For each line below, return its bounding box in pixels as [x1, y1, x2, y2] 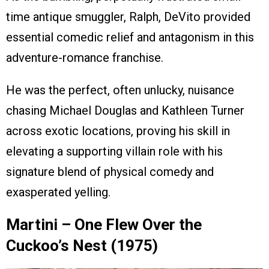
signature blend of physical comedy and [6, 164, 214, 179]
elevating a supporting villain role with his [6, 144, 223, 159]
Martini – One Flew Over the [6, 215, 202, 234]
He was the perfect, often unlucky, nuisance [6, 82, 234, 97]
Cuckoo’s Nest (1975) [6, 236, 158, 255]
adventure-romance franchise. [6, 50, 163, 65]
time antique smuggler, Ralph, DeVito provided [6, 9, 250, 24]
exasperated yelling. [6, 184, 110, 199]
